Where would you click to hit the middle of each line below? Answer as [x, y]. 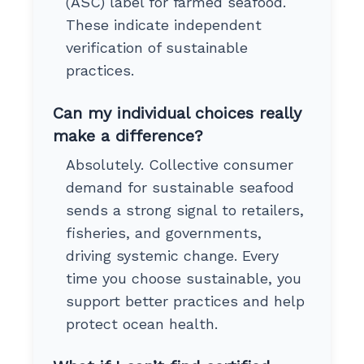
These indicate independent [163, 24]
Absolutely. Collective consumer [179, 164]
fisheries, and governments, [163, 232]
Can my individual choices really [177, 113]
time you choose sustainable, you [183, 278]
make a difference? [128, 135]
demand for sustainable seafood [180, 187]
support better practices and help [185, 301]
